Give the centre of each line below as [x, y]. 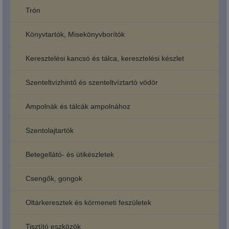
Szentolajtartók [50, 130]
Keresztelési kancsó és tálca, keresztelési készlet [105, 58]
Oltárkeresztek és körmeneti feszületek [88, 202]
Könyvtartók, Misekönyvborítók [75, 34]
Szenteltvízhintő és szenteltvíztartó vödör [92, 82]
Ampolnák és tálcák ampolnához [78, 106]
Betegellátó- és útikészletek [70, 154]
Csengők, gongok [54, 178]
